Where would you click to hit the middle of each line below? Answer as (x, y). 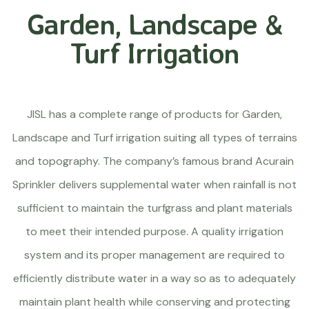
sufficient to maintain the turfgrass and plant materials (154, 208)
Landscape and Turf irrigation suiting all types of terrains (154, 138)
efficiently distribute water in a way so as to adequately (154, 278)
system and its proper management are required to (154, 255)
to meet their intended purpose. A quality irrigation (154, 231)
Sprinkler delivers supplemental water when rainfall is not (154, 185)
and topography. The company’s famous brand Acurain (154, 161)
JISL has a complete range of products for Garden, (154, 114)
